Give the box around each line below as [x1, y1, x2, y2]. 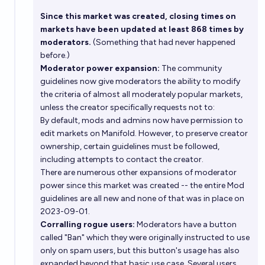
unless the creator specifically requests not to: [40, 102, 215, 112]
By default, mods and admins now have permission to [40, 115, 243, 125]
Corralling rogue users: [40, 219, 135, 230]
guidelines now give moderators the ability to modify [40, 76, 240, 86]
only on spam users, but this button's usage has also [40, 245, 240, 256]
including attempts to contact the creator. [40, 154, 203, 164]
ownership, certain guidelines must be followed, [40, 141, 219, 151]
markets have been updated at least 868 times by [40, 24, 244, 34]
